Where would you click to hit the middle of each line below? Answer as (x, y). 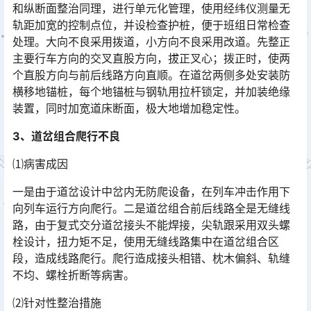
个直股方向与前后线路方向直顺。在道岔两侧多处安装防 (151, 75)
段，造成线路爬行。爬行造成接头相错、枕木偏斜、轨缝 (151, 258)
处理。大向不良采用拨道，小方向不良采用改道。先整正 (151, 42)
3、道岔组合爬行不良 (66, 136)
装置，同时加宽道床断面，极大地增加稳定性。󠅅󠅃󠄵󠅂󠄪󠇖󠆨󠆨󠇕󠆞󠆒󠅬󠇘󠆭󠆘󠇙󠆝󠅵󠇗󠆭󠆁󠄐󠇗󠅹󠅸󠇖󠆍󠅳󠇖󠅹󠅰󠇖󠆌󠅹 (129, 108)
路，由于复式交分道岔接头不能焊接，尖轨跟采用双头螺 (151, 225)
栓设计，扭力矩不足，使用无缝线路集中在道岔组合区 (146, 242)
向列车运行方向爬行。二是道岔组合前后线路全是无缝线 (151, 208)
